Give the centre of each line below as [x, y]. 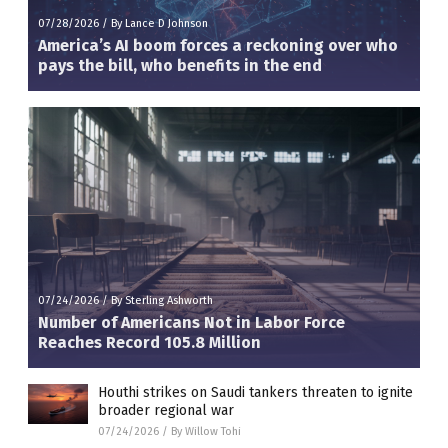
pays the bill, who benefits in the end [180, 65]
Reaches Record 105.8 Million [149, 342]
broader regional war [166, 410]
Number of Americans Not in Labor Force [191, 322]
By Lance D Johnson [159, 23]
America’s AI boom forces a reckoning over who [218, 45]
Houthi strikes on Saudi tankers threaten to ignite [255, 392]
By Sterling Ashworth [162, 300]
